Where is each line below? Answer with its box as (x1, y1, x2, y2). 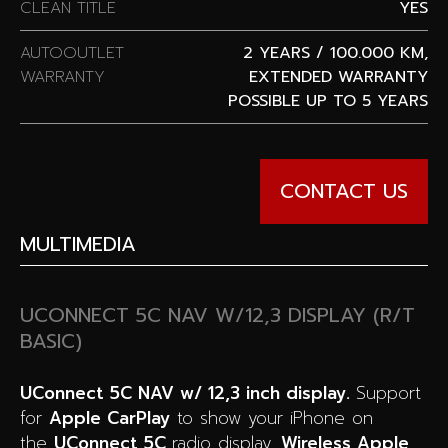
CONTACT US (280, 175, 408, 206)
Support (356, 379, 421, 406)
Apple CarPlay (49, 404, 170, 431)
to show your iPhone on (170, 404, 373, 431)
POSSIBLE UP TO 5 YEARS (228, 88, 428, 113)
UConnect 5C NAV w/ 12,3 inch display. (20, 379, 356, 406)
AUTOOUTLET (20, 40, 124, 65)
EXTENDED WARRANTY (249, 64, 428, 89)
